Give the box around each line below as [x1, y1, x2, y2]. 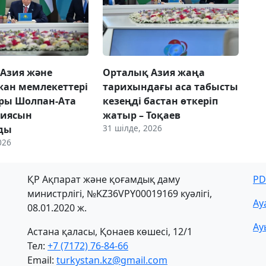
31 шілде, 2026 [102, 122, 162, 134]
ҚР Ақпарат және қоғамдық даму [27, 172, 180, 186]
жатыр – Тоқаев [102, 108, 180, 122]
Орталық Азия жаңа [102, 65, 205, 79]
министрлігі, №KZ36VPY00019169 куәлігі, [27, 186, 212, 200]
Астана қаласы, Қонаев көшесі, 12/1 [27, 224, 192, 238]
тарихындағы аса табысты [102, 80, 238, 93]
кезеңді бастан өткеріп [102, 94, 218, 107]
